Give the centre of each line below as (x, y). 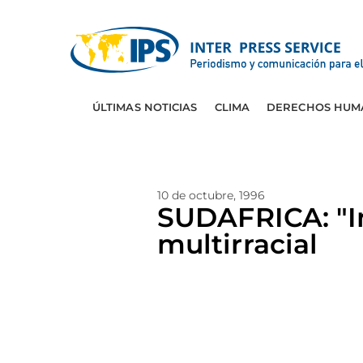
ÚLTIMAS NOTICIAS (145, 107)
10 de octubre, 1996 (211, 195)
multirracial (238, 244)
